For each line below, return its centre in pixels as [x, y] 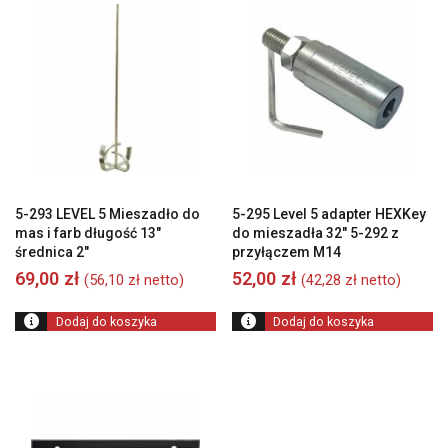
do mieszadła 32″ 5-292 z [316, 232]
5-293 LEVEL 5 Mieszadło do [107, 213]
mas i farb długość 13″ [88, 232]
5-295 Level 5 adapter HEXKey [329, 213]
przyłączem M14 [287, 251]
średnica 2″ [52, 251]
